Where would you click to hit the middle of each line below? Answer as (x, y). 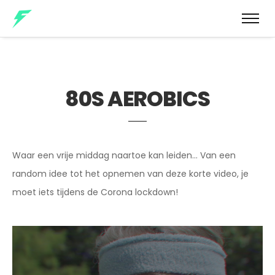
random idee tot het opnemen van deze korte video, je (130, 174)
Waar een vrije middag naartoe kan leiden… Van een (124, 156)
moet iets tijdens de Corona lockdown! (95, 192)
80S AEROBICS (137, 99)
